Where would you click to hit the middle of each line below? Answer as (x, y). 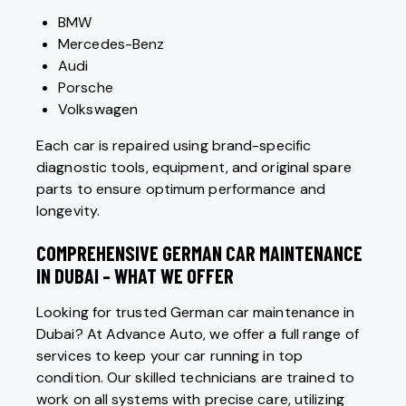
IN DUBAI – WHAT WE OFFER (135, 276)
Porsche (86, 88)
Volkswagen (98, 110)
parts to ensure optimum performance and (181, 189)
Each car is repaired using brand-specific (174, 146)
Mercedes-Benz (111, 44)
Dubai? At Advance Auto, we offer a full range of (198, 334)
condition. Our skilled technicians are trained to (195, 378)
